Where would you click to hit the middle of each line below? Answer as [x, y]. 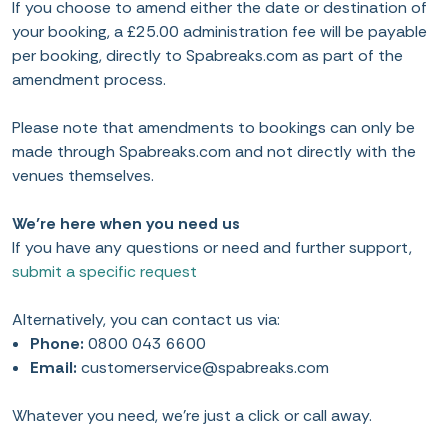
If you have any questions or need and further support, [212, 247]
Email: [53, 367]
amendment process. [89, 79]
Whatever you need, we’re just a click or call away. [192, 415]
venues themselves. [83, 175]
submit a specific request [104, 271]
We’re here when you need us [126, 223]
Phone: [57, 343]
